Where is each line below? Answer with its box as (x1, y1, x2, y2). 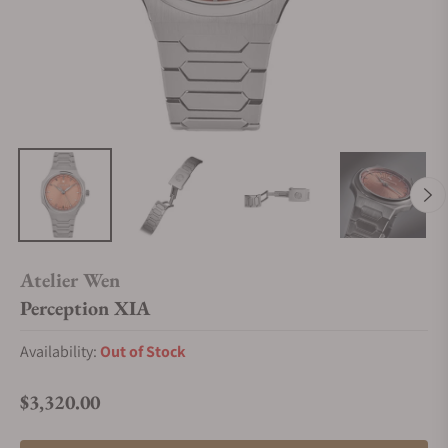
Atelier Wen (20, 267, 120, 293)
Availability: (20, 341, 100, 362)
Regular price (19, 402, 106, 424)
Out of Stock (100, 341, 186, 362)
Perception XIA (20, 295, 150, 321)
